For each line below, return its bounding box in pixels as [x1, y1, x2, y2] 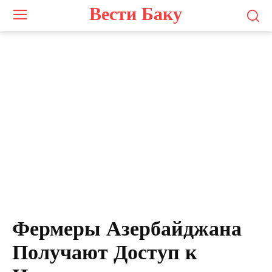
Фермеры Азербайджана [12, 217, 242, 240]
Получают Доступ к [12, 240, 197, 263]
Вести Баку [89, 3, 183, 24]
